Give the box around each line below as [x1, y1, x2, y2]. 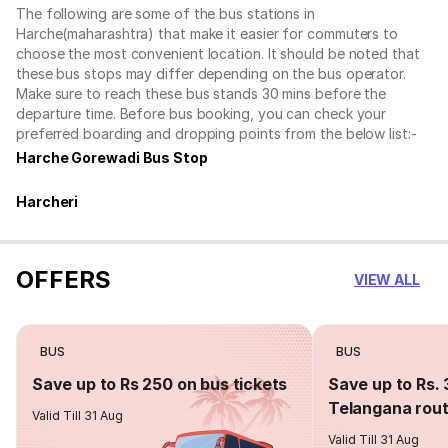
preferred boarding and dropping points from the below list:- [16, 124, 417, 142]
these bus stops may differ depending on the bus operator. [16, 64, 406, 82]
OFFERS [16, 265, 111, 295]
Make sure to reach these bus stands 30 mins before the [16, 84, 387, 102]
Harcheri [16, 192, 79, 210]
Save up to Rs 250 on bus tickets [32, 373, 288, 394]
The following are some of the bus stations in [16, 4, 315, 22]
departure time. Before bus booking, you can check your [16, 104, 387, 122]
